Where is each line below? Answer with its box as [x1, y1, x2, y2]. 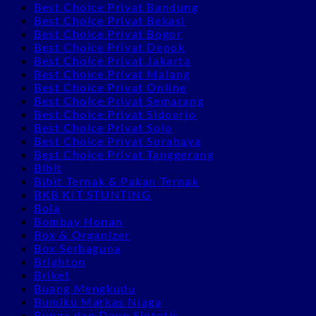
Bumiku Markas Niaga [34, 294, 162, 308]
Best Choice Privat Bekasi [34, 13, 186, 27]
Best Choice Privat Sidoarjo [34, 107, 197, 121]
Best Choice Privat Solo [34, 120, 173, 134]
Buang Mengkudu [34, 281, 136, 295]
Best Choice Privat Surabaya [34, 133, 202, 147]
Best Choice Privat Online [34, 80, 187, 94]
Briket [34, 267, 71, 281]
